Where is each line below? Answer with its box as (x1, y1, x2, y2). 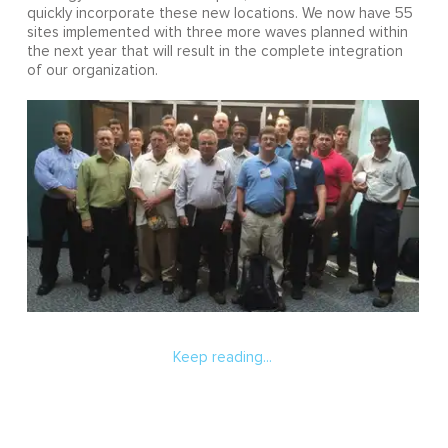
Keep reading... (173, 350, 272, 366)
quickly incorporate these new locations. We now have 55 (26, 5, 413, 21)
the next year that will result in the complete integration (26, 43, 403, 59)
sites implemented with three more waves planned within (26, 24, 408, 40)
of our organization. (26, 62, 158, 78)
